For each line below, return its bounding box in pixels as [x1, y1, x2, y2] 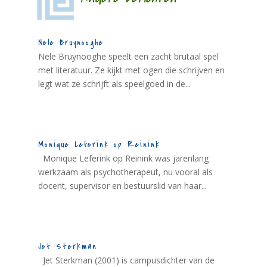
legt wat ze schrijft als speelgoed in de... [38, 78, 191, 89]
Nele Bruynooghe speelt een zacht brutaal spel [38, 51, 219, 62]
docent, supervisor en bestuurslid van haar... [38, 180, 207, 192]
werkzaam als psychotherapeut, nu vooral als [38, 166, 213, 178]
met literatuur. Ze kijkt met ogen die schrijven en [38, 64, 225, 76]
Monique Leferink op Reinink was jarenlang [38, 153, 209, 164]
